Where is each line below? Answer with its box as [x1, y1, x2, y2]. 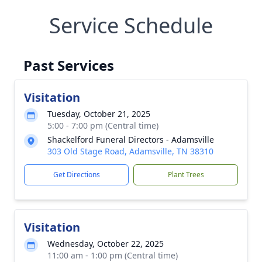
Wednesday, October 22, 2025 [47, 238, 164, 249]
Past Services [23, 56, 114, 75]
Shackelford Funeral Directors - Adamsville [47, 134, 214, 145]
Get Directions [53, 170, 100, 180]
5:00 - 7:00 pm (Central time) [47, 120, 158, 131]
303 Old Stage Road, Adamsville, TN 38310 [47, 146, 213, 157]
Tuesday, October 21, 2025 [47, 108, 150, 119]
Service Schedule [49, 11, 213, 40]
